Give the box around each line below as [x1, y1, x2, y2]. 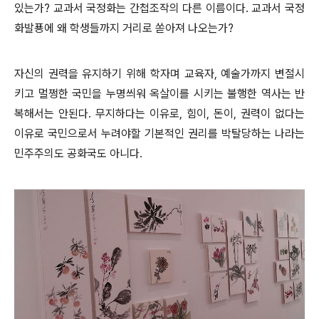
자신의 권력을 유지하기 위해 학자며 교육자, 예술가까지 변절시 [14, 66, 305, 80]
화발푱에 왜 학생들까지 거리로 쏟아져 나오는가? [14, 21, 234, 35]
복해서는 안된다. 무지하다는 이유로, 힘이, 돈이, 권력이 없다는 [14, 106, 305, 120]
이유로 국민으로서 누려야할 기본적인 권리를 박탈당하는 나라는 [14, 126, 305, 140]
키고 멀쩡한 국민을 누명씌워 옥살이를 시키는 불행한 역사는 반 [14, 86, 305, 100]
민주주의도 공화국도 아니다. [14, 146, 145, 160]
